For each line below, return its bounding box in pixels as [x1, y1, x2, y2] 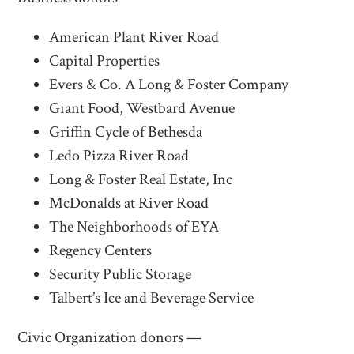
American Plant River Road [49, 27, 220, 48]
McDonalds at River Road [49, 193, 209, 214]
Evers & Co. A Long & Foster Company [49, 74, 289, 96]
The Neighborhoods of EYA [49, 217, 220, 238]
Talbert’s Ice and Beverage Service [49, 288, 254, 309]
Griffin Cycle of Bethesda [49, 122, 203, 143]
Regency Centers [49, 240, 153, 262]
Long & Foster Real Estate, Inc [49, 169, 233, 190]
